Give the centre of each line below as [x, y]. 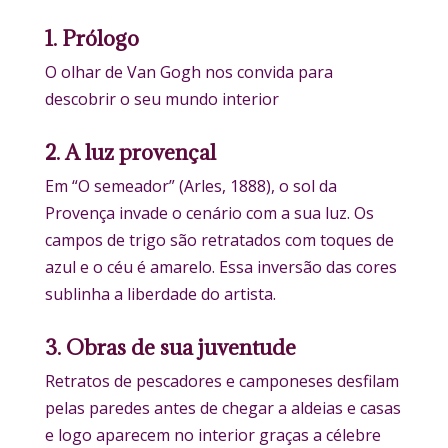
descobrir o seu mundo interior [161, 99]
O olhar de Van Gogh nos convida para [188, 72]
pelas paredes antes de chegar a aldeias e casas [222, 408]
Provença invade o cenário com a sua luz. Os [209, 213]
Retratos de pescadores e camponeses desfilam [221, 381]
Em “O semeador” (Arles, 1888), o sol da [190, 186]
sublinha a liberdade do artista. [160, 294]
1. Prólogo [91, 39]
